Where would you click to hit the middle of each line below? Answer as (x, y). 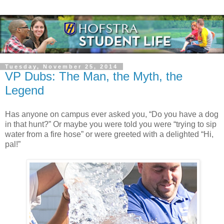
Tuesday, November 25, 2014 (61, 67)
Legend (24, 90)
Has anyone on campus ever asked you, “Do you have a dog (112, 114)
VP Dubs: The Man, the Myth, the (94, 76)
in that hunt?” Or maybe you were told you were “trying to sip (111, 124)
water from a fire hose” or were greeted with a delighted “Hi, (109, 134)
